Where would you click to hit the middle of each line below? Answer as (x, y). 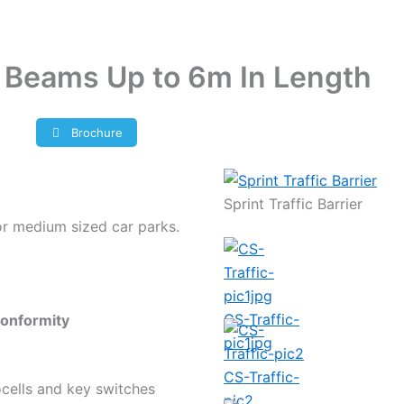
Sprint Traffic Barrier (293, 203)
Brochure (96, 132)
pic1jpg (248, 342)
